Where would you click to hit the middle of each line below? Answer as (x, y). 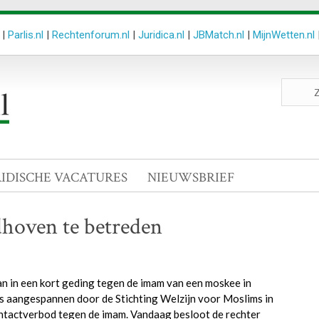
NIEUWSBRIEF (191, 178)
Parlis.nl (26, 35)
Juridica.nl (161, 35)
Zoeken (298, 85)
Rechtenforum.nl (91, 35)
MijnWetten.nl (284, 35)
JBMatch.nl (219, 35)
